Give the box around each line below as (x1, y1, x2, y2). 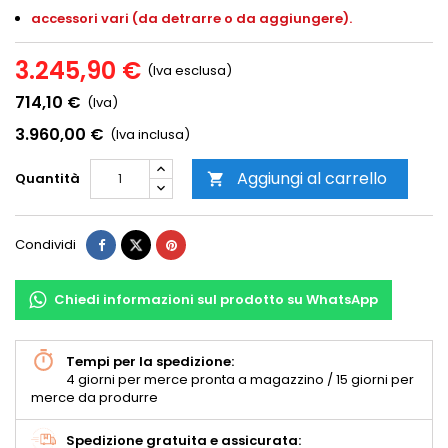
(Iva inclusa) (110, 125, 190, 145)
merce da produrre (31, 388, 158, 408)
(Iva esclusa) (147, 61, 232, 81)
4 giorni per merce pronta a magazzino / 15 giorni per (66, 370, 414, 390)
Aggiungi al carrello (237, 167, 387, 191)
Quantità (15, 169, 80, 189)
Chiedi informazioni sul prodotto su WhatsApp (54, 290, 378, 310)
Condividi (15, 235, 76, 255)
